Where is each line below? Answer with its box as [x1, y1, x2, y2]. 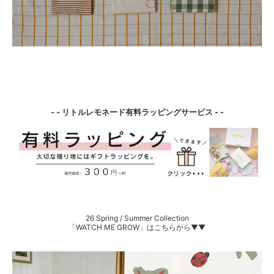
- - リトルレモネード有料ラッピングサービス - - [50, 107, 224, 117]
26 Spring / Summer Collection [85, 213, 189, 223]
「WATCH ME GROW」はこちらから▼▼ [68, 222, 206, 232]
